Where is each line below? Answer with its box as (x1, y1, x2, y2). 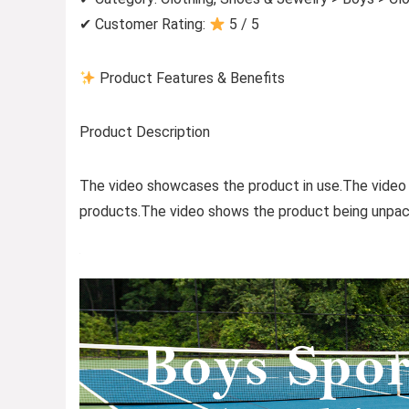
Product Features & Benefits (96, 68, 286, 87)
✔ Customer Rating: (79, 15, 209, 33)
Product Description (79, 122, 210, 141)
